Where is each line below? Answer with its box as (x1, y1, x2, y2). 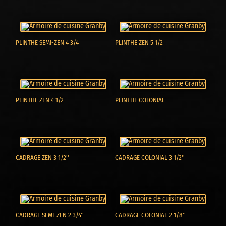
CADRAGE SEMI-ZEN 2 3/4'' (16, 211, 84, 219)
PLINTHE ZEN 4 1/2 (16, 96, 64, 104)
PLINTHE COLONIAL (115, 96, 165, 104)
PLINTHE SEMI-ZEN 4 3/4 (16, 39, 79, 47)
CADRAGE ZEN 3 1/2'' (16, 154, 70, 162)
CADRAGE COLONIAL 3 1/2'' (115, 154, 185, 162)
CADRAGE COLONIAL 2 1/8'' (115, 211, 186, 219)
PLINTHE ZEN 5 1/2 (115, 39, 163, 47)
